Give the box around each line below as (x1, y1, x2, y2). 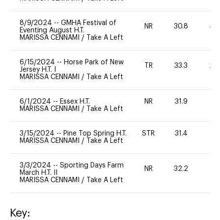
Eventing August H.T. (20, 27, 84, 34)
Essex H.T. (60, 98, 90, 105)
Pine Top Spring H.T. (63, 130, 127, 137)
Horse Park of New (64, 58, 124, 66)
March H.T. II (20, 169, 57, 176)
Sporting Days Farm (60, 162, 124, 169)
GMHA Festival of (61, 19, 116, 27)
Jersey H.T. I (20, 66, 56, 73)
